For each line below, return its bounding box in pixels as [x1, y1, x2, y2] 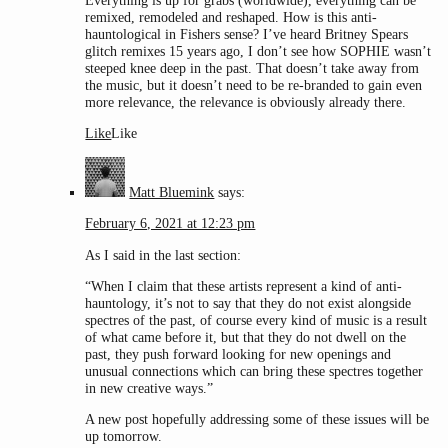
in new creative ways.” [85, 380, 214, 397]
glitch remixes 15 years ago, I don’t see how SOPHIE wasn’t [85, 43, 432, 60]
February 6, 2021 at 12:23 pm [85, 215, 256, 232]
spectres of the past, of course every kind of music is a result [85, 312, 428, 329]
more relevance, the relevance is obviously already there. [85, 94, 407, 111]
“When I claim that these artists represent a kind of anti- [85, 278, 403, 295]
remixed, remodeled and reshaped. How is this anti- [85, 9, 378, 26]
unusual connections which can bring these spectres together [85, 363, 424, 380]
